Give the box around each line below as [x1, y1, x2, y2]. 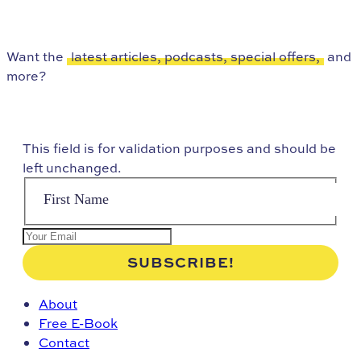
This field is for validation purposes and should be [23, 139, 336, 157]
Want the [6, 47, 67, 65]
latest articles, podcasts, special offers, [71, 47, 320, 65]
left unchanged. [23, 158, 122, 176]
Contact [39, 334, 89, 352]
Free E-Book [39, 314, 118, 333]
